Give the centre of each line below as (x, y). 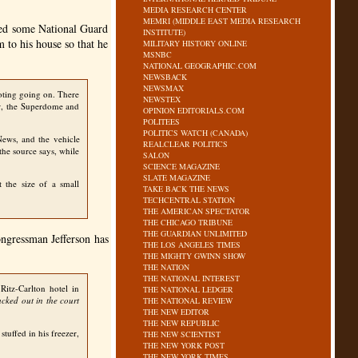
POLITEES (162, 121)
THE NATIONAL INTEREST (192, 278)
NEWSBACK (165, 77)
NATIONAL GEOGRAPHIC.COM (200, 66)
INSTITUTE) (165, 32)
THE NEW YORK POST (184, 345)
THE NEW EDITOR (177, 312)
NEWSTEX (162, 99)
